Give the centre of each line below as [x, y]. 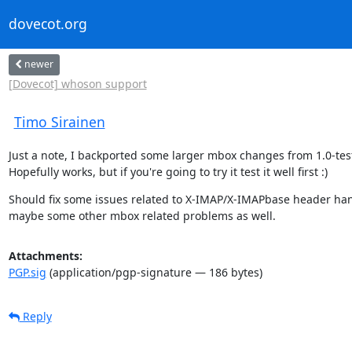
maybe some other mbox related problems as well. [142, 215]
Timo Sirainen [59, 121]
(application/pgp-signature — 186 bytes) [154, 272]
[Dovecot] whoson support [77, 83]
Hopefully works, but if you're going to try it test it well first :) [168, 171]
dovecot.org [48, 24]
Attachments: [45, 255]
